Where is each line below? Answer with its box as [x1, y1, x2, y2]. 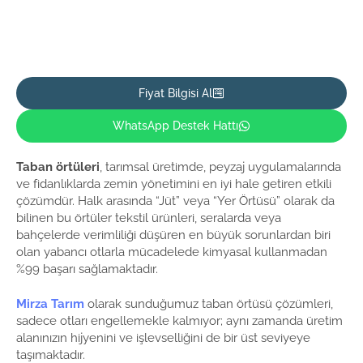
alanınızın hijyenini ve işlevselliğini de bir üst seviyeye [16, 331, 310, 346]
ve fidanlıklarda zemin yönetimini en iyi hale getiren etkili [16, 176, 331, 191]
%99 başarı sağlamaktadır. [16, 261, 158, 276]
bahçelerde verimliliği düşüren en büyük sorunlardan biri [16, 227, 331, 242]
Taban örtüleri [16, 159, 100, 174]
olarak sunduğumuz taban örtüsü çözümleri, [84, 297, 333, 312]
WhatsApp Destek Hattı [113, 118, 239, 133]
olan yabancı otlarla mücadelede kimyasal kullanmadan [16, 244, 327, 259]
